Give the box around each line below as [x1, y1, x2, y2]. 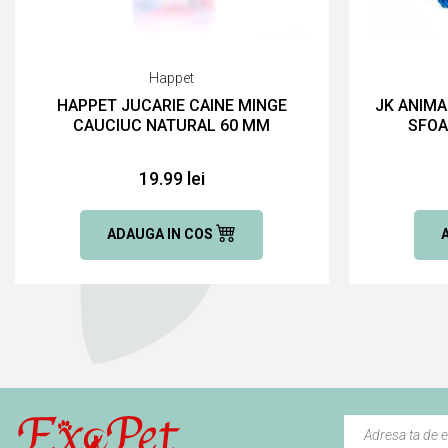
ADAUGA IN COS [107, 225, 217, 242]
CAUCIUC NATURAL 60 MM [73, 115, 271, 135]
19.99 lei [138, 167, 205, 189]
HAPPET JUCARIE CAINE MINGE [56, 95, 287, 115]
